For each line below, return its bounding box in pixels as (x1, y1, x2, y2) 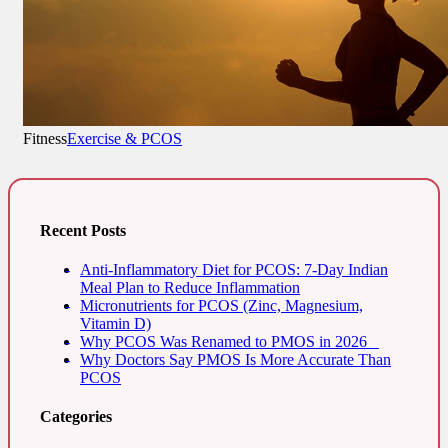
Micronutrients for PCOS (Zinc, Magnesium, (80, 296, 363, 314)
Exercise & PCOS (67, 130, 182, 147)
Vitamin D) (80, 314, 151, 332)
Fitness (23, 130, 67, 147)
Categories (40, 408, 112, 426)
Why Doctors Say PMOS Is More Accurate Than (80, 350, 391, 368)
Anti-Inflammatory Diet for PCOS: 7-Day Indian (80, 260, 388, 278)
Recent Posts (40, 221, 126, 239)
